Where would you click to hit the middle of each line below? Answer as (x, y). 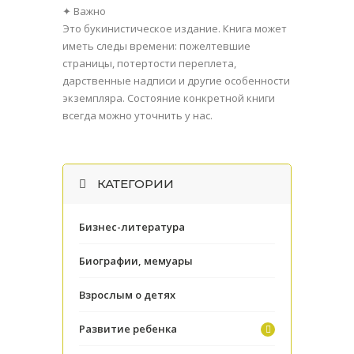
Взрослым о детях (127, 294)
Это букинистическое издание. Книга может (175, 28)
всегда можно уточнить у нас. (137, 115)
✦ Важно (84, 11)
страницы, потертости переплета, (149, 63)
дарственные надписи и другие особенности (176, 80)
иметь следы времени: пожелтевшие (156, 45)
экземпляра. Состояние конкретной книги (169, 98)
